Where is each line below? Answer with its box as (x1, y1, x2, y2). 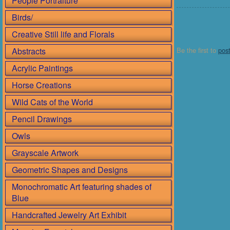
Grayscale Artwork (12, 147, 79, 159)
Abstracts (12, 45, 46, 57)
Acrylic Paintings (12, 62, 73, 74)
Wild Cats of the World (12, 96, 93, 108)
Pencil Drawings (12, 113, 72, 125)
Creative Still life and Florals (12, 28, 114, 40)
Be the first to (177, 45, 218, 55)
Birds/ (12, 11, 33, 23)
